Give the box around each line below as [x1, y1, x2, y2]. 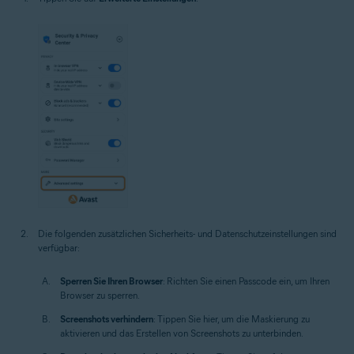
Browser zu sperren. [60, 289, 140, 302]
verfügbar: [38, 242, 80, 254]
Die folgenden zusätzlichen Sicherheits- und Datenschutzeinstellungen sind [38, 228, 337, 240]
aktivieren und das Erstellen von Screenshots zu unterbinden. [60, 327, 303, 340]
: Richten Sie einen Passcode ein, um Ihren [163, 275, 330, 288]
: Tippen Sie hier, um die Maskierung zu [153, 313, 310, 326]
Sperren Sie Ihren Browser [60, 275, 163, 288]
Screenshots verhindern [60, 313, 153, 326]
